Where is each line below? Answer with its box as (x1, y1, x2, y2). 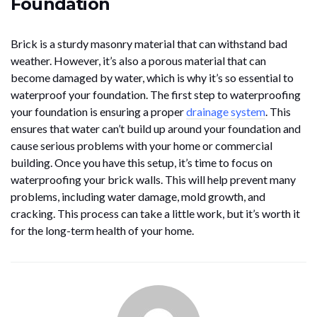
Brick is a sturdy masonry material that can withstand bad (11, 36, 287, 50)
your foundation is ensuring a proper (11, 104, 186, 118)
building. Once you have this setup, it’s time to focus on (11, 155, 272, 169)
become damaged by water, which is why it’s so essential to (11, 70, 294, 84)
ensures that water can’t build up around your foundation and (11, 121, 301, 135)
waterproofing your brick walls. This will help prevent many (11, 172, 296, 186)
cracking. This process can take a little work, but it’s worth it (11, 206, 300, 220)
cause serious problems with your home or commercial (11, 138, 272, 152)
